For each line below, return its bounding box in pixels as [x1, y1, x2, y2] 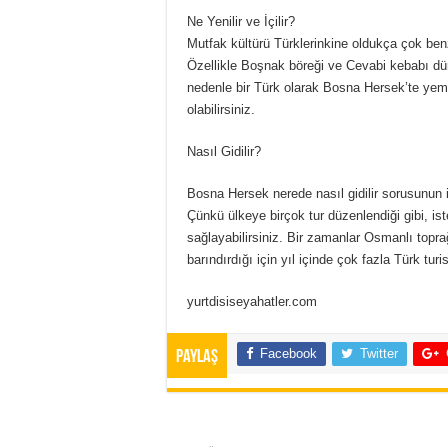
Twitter [360, 346, 398, 361]
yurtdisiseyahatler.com [187, 294, 317, 309]
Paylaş [176, 348, 218, 367]
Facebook [260, 346, 317, 361]
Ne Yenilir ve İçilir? [187, 14, 295, 29]
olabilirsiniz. [187, 102, 255, 117]
